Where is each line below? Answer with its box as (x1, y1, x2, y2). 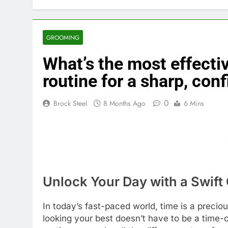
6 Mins (184, 98, 204, 108)
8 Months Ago (103, 98, 146, 108)
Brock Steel (53, 98, 87, 108)
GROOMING (46, 33, 79, 42)
